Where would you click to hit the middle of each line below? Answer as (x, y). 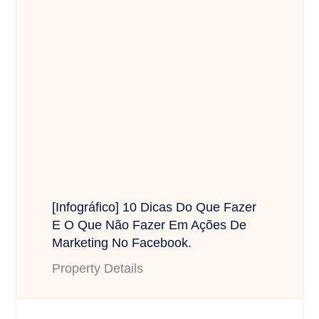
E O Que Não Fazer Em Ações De (150, 225)
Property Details (98, 269)
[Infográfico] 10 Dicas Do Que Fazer (155, 208)
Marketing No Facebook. (122, 243)
